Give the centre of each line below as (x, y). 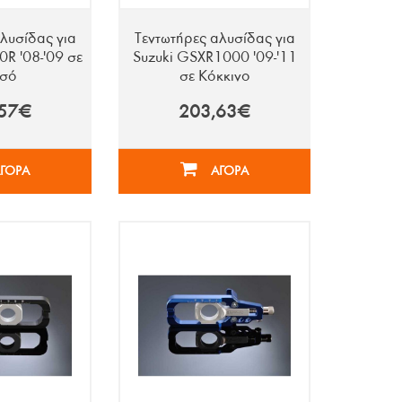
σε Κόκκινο (214, 75)
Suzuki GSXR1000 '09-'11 (214, 57)
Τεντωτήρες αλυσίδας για (214, 38)
